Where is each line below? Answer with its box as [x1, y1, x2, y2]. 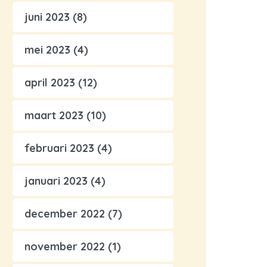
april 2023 [24, 76, 75, 89]
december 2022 [24, 207, 105, 221]
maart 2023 [24, 108, 83, 122]
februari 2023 [24, 141, 94, 155]
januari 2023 [24, 174, 88, 188]
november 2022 [24, 240, 105, 253]
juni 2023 [24, 10, 70, 24]
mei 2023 [24, 43, 70, 57]
